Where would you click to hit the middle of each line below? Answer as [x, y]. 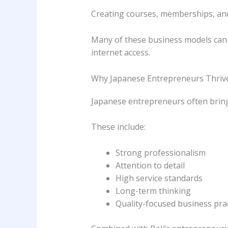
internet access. [120, 52]
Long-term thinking [153, 191]
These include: [118, 127]
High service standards [159, 178]
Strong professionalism [160, 152]
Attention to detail [150, 165]
